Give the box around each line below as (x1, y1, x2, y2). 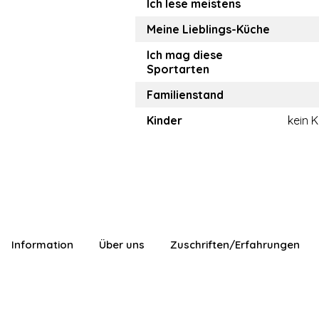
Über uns (99, 238, 145, 251)
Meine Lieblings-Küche (147, 22, 270, 36)
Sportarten (147, 62, 209, 76)
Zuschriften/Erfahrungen (170, 238, 300, 251)
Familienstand (147, 88, 224, 102)
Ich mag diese (147, 48, 223, 62)
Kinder (147, 113, 182, 127)
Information (11, 238, 73, 251)
